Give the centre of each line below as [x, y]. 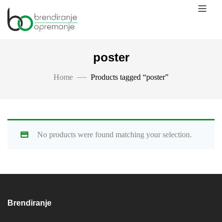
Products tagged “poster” [130, 77]
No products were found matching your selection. [114, 134]
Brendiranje [29, 203]
